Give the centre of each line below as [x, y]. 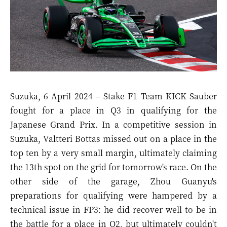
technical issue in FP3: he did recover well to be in [113, 210]
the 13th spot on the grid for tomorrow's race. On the [113, 167]
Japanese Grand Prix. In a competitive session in [113, 124]
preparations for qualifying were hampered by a [113, 195]
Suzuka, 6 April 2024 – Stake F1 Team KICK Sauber [113, 96]
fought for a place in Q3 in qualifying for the [113, 110]
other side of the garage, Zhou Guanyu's [113, 181]
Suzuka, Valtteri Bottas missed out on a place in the [113, 139]
